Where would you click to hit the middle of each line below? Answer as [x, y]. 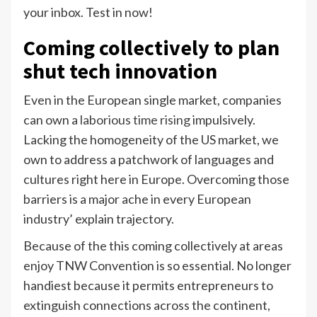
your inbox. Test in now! [88, 12]
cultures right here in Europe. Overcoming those [156, 179]
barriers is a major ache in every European [137, 198]
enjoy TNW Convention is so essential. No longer [157, 265]
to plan [247, 47]
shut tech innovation [120, 70]
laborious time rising [135, 119]
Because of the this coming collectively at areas [153, 245]
